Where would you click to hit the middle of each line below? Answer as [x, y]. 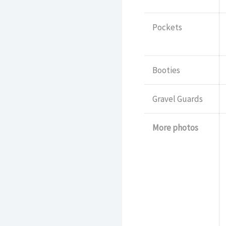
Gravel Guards [177, 99]
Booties [166, 70]
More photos [175, 128]
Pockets [167, 27]
